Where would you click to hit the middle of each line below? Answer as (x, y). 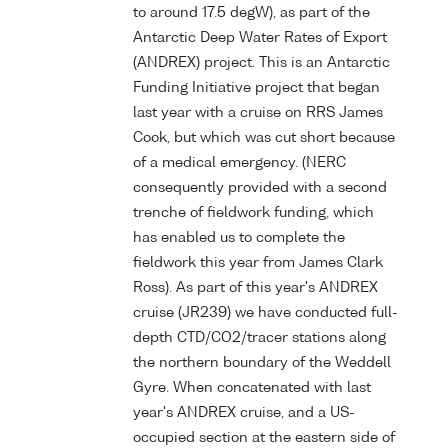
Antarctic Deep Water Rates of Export (260, 37)
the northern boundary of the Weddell (262, 362)
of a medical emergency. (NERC (239, 162)
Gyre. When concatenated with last (252, 387)
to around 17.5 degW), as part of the (251, 12)
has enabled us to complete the (239, 237)
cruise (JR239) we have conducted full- (265, 312)
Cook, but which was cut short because (264, 137)
